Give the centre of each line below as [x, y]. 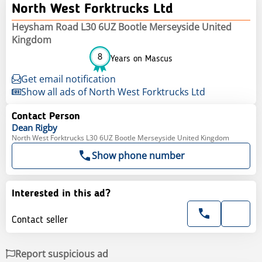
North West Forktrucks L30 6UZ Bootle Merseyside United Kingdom [120, 137]
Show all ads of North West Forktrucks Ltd [113, 92]
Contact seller [40, 220]
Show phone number [138, 155]
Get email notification [68, 79]
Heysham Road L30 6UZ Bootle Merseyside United [122, 27]
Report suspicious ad [62, 254]
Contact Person [46, 116]
